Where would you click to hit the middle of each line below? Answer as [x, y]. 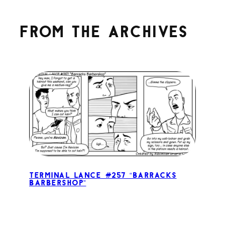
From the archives [103, 32]
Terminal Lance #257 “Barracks [103, 176]
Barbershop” [58, 183]
